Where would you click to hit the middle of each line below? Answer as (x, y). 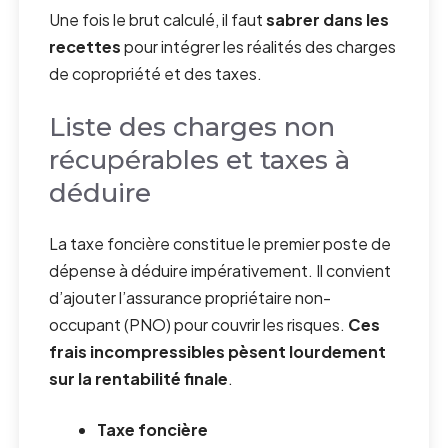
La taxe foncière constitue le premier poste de (220, 244)
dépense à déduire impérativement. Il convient (220, 271)
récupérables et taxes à (200, 160)
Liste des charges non (192, 127)
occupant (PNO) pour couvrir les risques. (199, 325)
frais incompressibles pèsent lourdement (218, 352)
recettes (85, 47)
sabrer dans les (328, 20)
